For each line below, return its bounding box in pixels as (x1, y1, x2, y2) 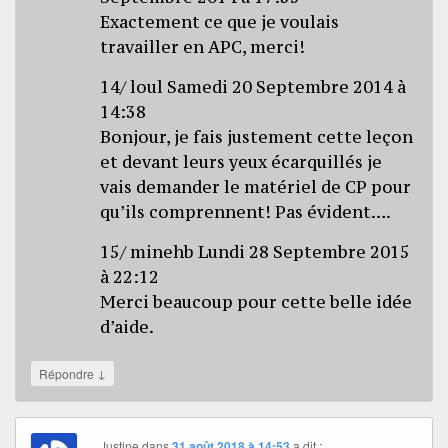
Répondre (39, 364, 97, 382)
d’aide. (100, 315, 155, 338)
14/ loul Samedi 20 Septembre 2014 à (100, 75, 407, 98)
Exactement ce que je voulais (100, 10, 340, 33)
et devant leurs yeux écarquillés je (100, 150, 383, 173)
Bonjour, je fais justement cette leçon (100, 125, 414, 148)
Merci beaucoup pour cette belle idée (100, 290, 413, 313)
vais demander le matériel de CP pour (100, 175, 412, 198)
